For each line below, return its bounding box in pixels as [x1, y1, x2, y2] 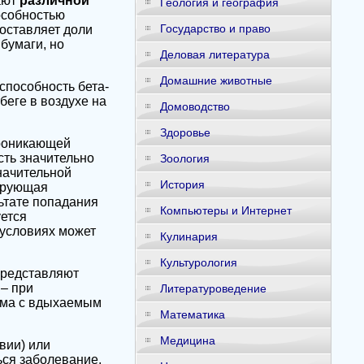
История [159, 178, 205, 191]
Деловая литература [159, 48, 270, 61]
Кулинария [159, 230, 218, 243]
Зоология [159, 152, 210, 165]
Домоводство [159, 100, 230, 113]
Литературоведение [159, 282, 266, 295]
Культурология [159, 256, 237, 269]
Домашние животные [159, 74, 272, 87]
